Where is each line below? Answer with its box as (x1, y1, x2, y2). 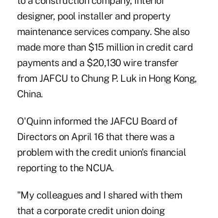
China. (17, 88, 43, 100)
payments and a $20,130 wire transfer (17, 57, 179, 69)
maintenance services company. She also (17, 26, 190, 38)
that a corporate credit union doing (17, 205, 165, 217)
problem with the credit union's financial (17, 146, 186, 159)
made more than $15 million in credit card (17, 41, 193, 54)
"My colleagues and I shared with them (17, 189, 182, 201)
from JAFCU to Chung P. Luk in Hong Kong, (17, 73, 197, 85)
